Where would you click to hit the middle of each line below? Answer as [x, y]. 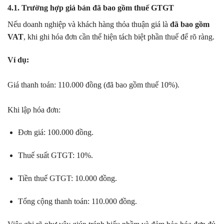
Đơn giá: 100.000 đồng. [55, 132]
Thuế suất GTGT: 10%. [55, 155]
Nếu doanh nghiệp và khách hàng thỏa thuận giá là [89, 24]
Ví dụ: [18, 59]
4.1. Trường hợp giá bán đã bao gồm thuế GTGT [91, 7]
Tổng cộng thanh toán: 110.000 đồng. [77, 201]
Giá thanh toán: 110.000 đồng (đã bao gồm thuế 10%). [93, 84]
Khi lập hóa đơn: [34, 109]
